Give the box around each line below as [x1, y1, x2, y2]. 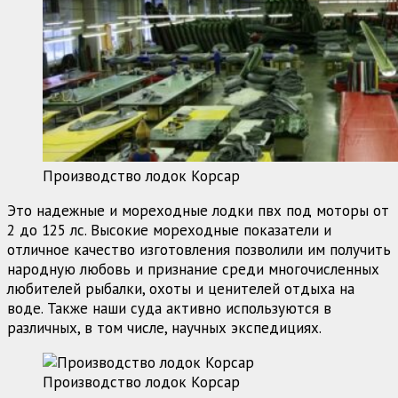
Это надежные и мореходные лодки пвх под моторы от [7, 200, 389, 220]
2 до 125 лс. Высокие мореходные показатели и [7, 219, 331, 240]
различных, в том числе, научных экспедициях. [7, 317, 322, 338]
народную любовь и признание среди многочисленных [7, 259, 379, 279]
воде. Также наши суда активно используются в [7, 298, 331, 318]
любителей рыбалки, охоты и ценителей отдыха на [7, 278, 354, 298]
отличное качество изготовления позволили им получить [7, 239, 391, 259]
